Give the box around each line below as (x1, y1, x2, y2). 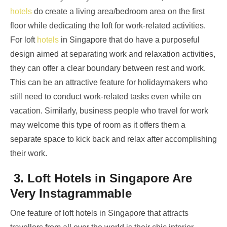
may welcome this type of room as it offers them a (10, 121, 185, 130)
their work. (10, 149, 49, 158)
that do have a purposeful (109, 35, 200, 45)
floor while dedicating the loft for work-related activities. (10, 21, 206, 30)
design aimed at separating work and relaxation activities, (10, 50, 215, 59)
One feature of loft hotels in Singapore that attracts (10, 209, 188, 218)
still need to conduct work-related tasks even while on (10, 92, 201, 101)
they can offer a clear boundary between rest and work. (10, 64, 206, 73)
